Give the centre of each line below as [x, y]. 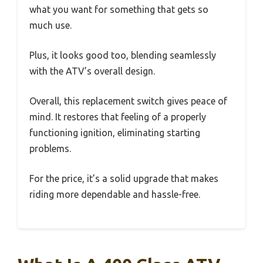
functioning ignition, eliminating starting [115, 133]
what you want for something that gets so [119, 9]
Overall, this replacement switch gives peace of [128, 101]
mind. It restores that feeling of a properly [118, 117]
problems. [50, 149]
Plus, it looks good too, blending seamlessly [123, 55]
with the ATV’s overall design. [92, 71]
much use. [50, 25]
